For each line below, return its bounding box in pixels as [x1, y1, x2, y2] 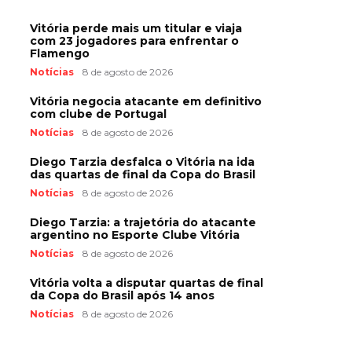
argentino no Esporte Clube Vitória [30, 228, 240, 242]
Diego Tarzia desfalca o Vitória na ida [30, 155, 255, 169]
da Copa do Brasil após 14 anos [30, 288, 214, 302]
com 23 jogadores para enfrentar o [30, 34, 239, 48]
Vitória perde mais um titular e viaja [30, 21, 242, 35]
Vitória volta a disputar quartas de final [30, 276, 263, 290]
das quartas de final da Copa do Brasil [30, 167, 255, 181]
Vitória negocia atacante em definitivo [30, 94, 262, 108]
